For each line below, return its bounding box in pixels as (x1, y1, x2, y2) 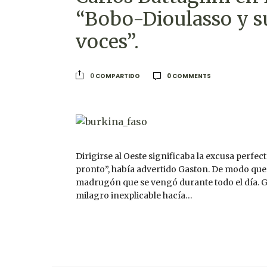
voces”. (76, 30, 139, 54)
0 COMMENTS (167, 71, 211, 80)
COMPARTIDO (94, 71, 140, 80)
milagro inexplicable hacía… (76, 190, 193, 201)
